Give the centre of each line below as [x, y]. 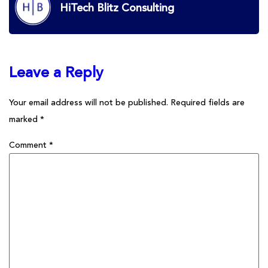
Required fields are [208, 103]
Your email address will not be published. [89, 103]
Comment [29, 146]
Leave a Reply [56, 73]
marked [25, 119]
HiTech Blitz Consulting [117, 9]
